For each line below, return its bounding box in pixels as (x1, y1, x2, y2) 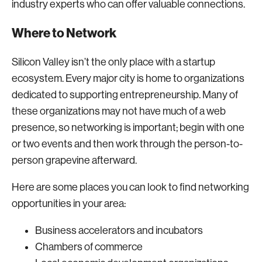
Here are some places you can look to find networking (12, 181, 249, 193)
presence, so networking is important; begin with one (12, 121, 244, 133)
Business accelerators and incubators (35, 224, 203, 236)
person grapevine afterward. (12, 154, 139, 166)
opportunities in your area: (12, 197, 127, 209)
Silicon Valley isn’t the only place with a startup (12, 56, 215, 68)
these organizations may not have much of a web (12, 105, 226, 117)
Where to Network (12, 25, 116, 41)
